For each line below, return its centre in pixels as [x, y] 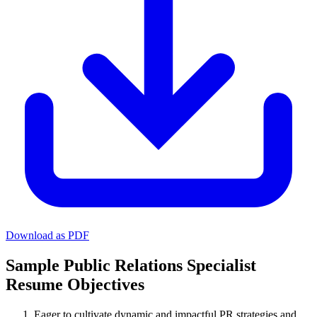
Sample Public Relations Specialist [131, 265]
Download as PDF [47, 235]
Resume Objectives [75, 284]
